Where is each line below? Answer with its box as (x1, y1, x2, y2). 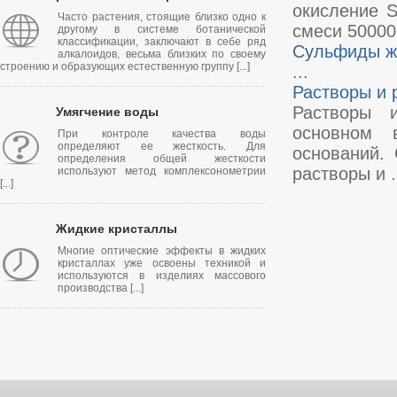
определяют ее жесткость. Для (58, 140, 266, 152)
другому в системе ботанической (58, 23, 266, 35)
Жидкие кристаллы (56, 222, 177, 236)
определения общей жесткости (58, 152, 266, 165)
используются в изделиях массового (58, 269, 266, 282)
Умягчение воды (56, 105, 159, 119)
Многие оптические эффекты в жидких (58, 245, 266, 257)
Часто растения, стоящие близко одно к (58, 11, 266, 23)
